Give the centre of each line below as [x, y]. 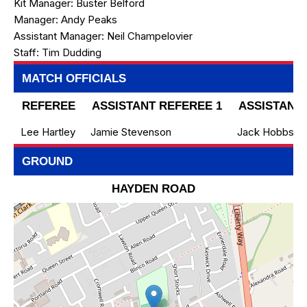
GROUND [47, 161]
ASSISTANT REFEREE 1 [157, 106]
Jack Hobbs [266, 132]
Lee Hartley [48, 132]
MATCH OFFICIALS [74, 78]
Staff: [28, 52]
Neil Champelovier [150, 36]
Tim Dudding [72, 52]
